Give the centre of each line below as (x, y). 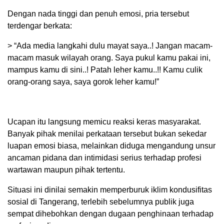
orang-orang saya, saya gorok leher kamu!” (83, 82)
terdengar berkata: (40, 26)
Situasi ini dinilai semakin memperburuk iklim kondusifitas (110, 190)
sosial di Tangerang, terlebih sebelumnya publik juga (101, 202)
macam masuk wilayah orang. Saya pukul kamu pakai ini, (109, 58)
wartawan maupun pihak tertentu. (66, 170)
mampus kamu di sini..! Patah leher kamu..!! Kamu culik (105, 70)
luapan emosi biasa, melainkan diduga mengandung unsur (111, 146)
